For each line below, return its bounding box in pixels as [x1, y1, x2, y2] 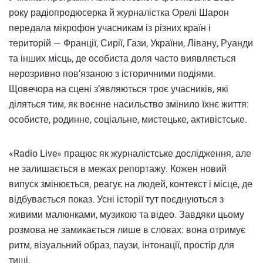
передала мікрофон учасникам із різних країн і [9, 22, 211, 34]
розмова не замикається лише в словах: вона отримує [9, 224, 245, 236]
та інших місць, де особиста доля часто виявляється [9, 53, 236, 65]
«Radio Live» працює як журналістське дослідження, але [9, 148, 251, 160]
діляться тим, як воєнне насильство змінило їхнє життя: [9, 99, 249, 110]
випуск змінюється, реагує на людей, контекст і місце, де [9, 178, 252, 190]
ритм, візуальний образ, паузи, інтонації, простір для [9, 240, 234, 251]
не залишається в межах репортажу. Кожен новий [9, 163, 227, 175]
